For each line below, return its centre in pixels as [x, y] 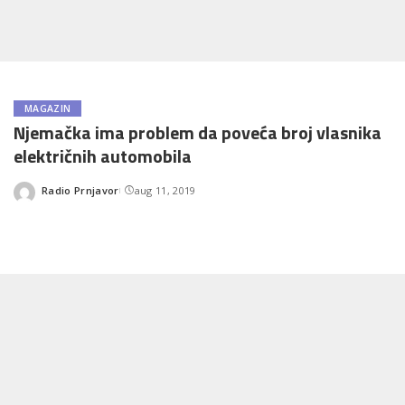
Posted [59, 197]
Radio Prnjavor [80, 190]
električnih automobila [103, 156]
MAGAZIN [48, 108]
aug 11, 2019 [165, 190]
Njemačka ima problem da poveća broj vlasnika [198, 132]
